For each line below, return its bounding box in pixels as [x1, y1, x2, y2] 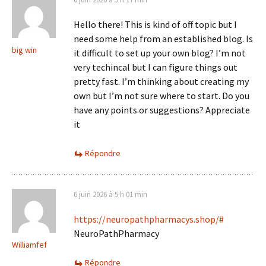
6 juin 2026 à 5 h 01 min [74, 189, 147, 200]
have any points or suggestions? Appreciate [74, 104, 250, 116]
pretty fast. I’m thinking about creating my [74, 75, 249, 88]
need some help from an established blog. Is [74, 33, 253, 45]
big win [12, 45, 37, 56]
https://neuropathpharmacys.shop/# [74, 213, 224, 226]
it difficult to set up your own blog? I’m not [74, 47, 246, 59]
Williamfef [12, 239, 47, 251]
